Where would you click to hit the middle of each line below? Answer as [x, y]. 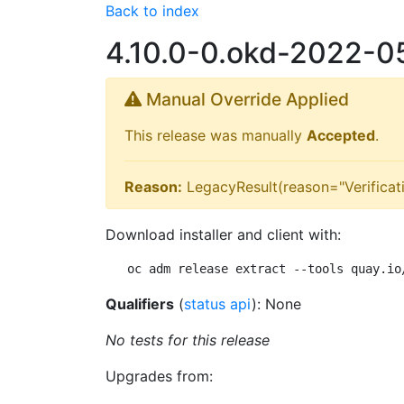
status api [218, 304]
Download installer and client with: [223, 234]
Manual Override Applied [245, 99]
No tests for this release [188, 340]
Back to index [152, 11]
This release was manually [216, 135]
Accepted [341, 135]
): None [276, 304]
